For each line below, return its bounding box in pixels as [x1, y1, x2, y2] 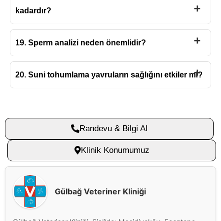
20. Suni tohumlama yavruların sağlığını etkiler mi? [15, 71, 203, 79]
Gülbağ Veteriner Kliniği [55, 186, 146, 197]
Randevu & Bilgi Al [79, 124, 147, 134]
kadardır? [15, 6, 51, 15]
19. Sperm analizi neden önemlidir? [15, 38, 146, 47]
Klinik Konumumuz [80, 146, 149, 155]
